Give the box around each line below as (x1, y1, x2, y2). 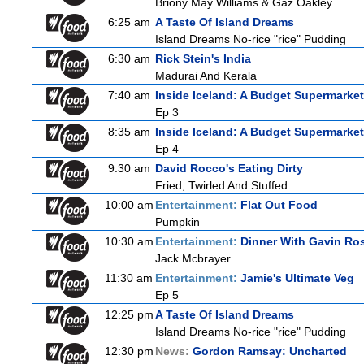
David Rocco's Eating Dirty (155, 162, 303, 175)
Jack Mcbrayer (155, 252, 231, 265)
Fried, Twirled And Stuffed (155, 179, 288, 192)
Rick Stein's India (155, 52, 251, 65)
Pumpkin (155, 215, 200, 228)
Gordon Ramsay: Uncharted (193, 344, 347, 357)
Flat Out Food (240, 198, 318, 211)
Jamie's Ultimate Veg (240, 271, 354, 284)
